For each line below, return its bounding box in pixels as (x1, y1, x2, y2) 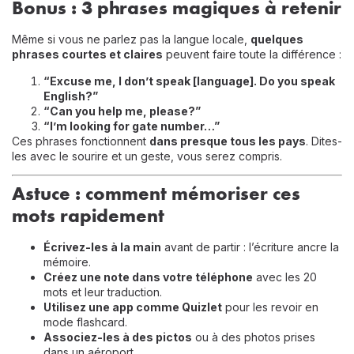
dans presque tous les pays (149, 134, 306, 148)
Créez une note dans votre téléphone (43, 270, 253, 284)
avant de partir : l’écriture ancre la (161, 240, 339, 254)
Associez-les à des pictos (43, 330, 192, 345)
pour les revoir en (222, 300, 318, 314)
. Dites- (306, 134, 342, 148)
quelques (250, 32, 303, 47)
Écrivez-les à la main (43, 240, 161, 254)
